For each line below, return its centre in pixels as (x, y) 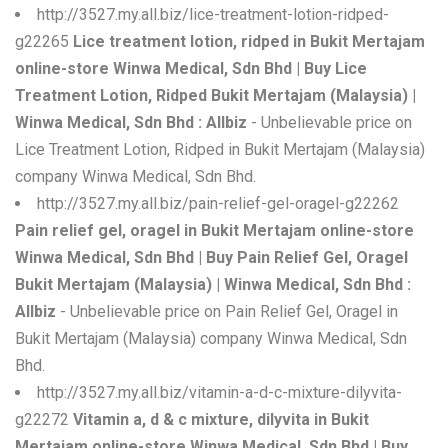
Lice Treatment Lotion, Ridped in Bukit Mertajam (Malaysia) (220, 149)
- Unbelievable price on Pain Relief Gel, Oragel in (227, 311)
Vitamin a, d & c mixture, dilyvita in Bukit (221, 419)
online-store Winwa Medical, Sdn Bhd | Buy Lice (191, 68)
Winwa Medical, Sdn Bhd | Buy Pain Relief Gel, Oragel (211, 257)
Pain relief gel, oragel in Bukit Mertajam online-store (214, 230)
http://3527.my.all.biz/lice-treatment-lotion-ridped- (213, 14)
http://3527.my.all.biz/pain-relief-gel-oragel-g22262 (218, 203)
